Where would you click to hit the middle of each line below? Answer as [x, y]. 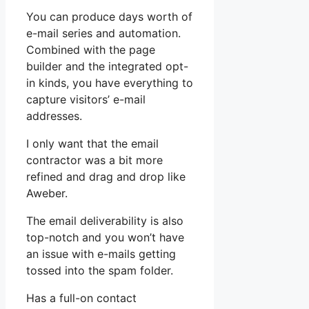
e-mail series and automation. [103, 33]
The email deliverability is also [105, 221]
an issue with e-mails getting [101, 254]
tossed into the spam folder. [100, 271]
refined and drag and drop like [106, 177]
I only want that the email [92, 144]
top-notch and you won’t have [105, 238]
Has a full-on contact [81, 298]
